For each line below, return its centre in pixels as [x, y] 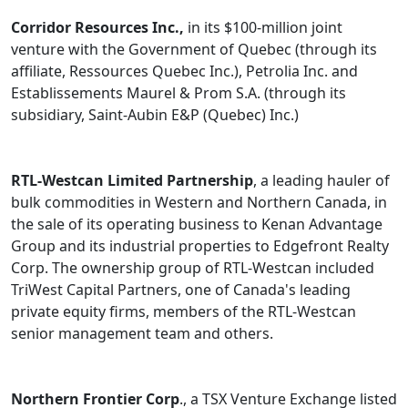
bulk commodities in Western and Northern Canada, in [199, 203]
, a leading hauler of [321, 181]
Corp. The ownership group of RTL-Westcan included [193, 268]
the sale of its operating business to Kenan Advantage [197, 224]
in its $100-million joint [263, 28]
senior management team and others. [142, 334]
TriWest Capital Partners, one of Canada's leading [181, 290]
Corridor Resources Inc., [97, 28]
